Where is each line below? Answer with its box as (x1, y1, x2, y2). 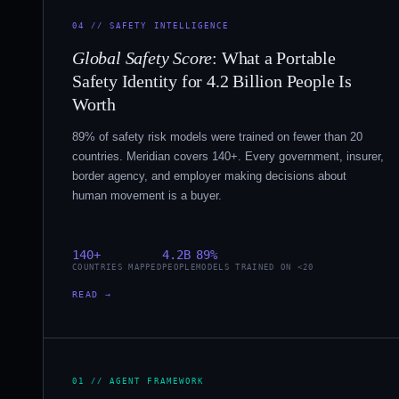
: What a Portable (212, 47, 336, 68)
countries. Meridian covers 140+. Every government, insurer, (72, 149, 384, 163)
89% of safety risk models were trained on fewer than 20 (72, 129, 362, 143)
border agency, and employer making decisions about (72, 168, 346, 183)
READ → (72, 289, 112, 299)
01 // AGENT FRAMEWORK (72, 375, 204, 386)
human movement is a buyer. (72, 188, 222, 202)
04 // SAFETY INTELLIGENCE (72, 20, 230, 30)
